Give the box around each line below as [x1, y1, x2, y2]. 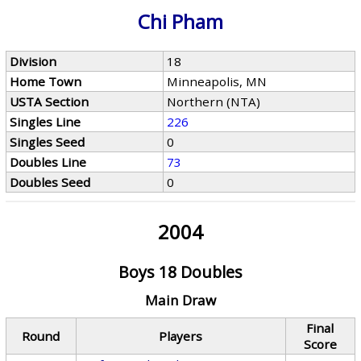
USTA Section [10, 93, 89, 110]
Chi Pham [137, 8, 223, 35]
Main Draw [144, 291, 216, 309]
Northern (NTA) [167, 93, 261, 110]
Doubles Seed [10, 174, 91, 190]
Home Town [10, 73, 82, 89]
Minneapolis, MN [167, 73, 268, 89]
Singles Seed [10, 134, 85, 150]
